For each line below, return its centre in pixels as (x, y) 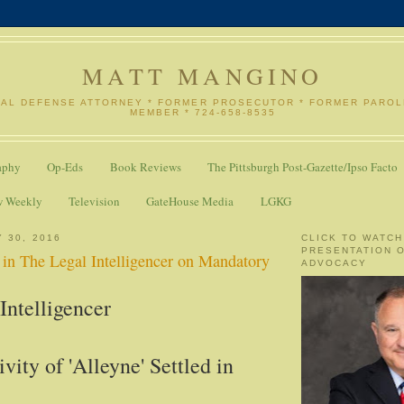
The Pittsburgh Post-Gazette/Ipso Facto (302, 167)
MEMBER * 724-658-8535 (203, 112)
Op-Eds (65, 167)
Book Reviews (145, 167)
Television (94, 201)
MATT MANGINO (203, 76)
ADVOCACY (335, 262)
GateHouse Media (190, 201)
